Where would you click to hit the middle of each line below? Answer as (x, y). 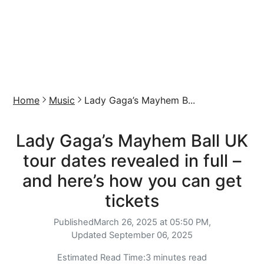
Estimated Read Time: (101, 258)
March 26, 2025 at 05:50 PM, (152, 222)
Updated (90, 235)
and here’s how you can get (132, 181)
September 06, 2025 (151, 235)
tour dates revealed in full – (132, 161)
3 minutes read (176, 258)
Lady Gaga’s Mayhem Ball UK (132, 141)
